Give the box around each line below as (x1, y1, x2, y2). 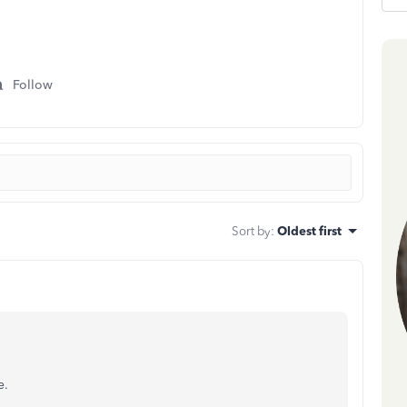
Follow (13, 77, 53, 93)
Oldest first (277, 223, 342, 238)
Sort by (232, 223, 271, 238)
